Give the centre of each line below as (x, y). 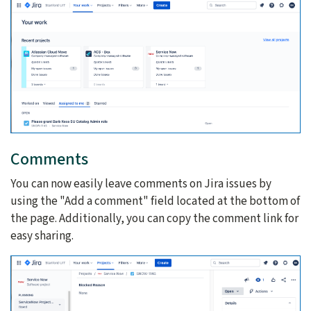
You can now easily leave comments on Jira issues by (141, 184)
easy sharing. (42, 236)
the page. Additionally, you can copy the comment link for (154, 219)
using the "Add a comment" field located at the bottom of (155, 201)
